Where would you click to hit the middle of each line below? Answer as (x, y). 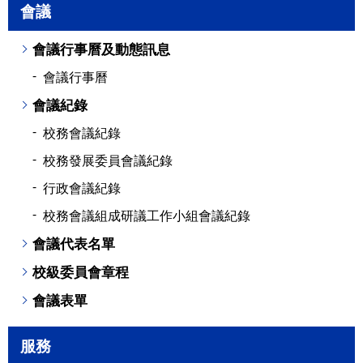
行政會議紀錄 (82, 188)
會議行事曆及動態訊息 (101, 49)
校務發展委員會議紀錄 (108, 160)
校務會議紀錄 (82, 133)
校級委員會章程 (81, 272)
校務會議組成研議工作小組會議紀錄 (147, 216)
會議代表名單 (74, 243)
